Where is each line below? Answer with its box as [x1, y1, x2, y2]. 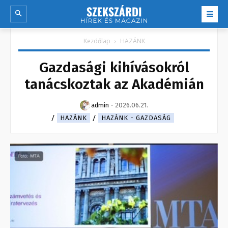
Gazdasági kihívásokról [39, 59, 189, 76]
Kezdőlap [83, 37, 110, 46]
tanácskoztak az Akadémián [24, 76, 204, 93]
